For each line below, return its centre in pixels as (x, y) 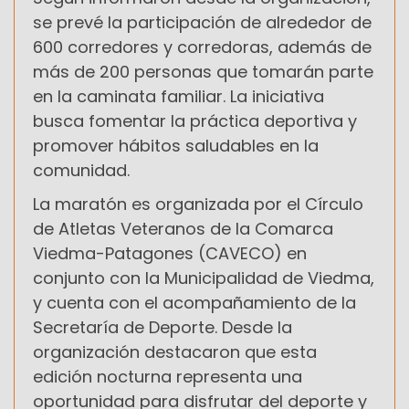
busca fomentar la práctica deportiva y (195, 121)
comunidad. (81, 170)
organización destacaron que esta (175, 351)
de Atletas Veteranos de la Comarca (183, 228)
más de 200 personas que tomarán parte (203, 71)
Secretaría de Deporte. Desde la (163, 327)
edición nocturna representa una (168, 376)
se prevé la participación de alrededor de (202, 22)
